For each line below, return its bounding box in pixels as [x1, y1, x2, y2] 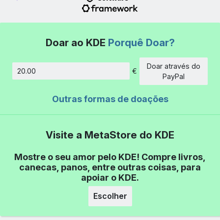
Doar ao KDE [45, 36, 108, 49]
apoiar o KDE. [81, 172, 139, 183]
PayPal [163, 72, 185, 81]
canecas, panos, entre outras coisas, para [19, 162, 201, 172]
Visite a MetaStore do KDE [46, 128, 174, 141]
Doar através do [147, 61, 200, 70]
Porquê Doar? [108, 36, 175, 49]
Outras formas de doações [52, 93, 168, 104]
